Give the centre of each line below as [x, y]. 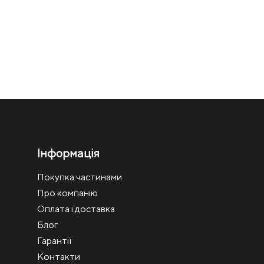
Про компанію [67, 193]
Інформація [68, 153]
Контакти [59, 256]
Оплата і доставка [76, 209]
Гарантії [54, 240]
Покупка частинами [80, 177]
